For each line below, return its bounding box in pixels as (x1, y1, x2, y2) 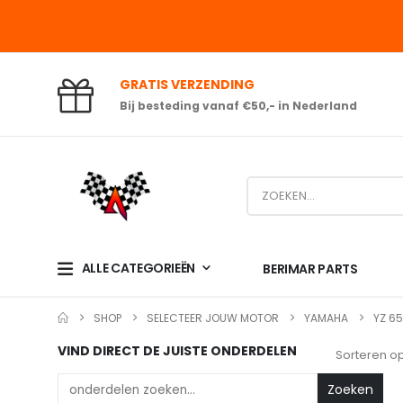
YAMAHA (304, 309, 348, 326)
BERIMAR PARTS (263, 259, 358, 278)
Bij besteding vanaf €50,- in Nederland (120, 98, 357, 114)
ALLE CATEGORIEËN (81, 259, 196, 278)
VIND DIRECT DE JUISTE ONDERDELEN (58, 341, 297, 360)
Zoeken (327, 380, 373, 399)
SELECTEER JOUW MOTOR (147, 309, 279, 326)
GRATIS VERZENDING (120, 76, 255, 94)
